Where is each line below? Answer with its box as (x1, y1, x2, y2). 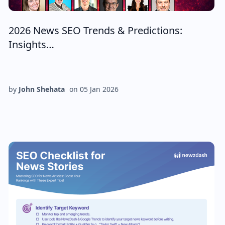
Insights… (8, 38, 54, 51)
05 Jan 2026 (79, 84, 119, 94)
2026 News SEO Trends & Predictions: (8, 24, 182, 37)
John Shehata (18, 84, 65, 94)
